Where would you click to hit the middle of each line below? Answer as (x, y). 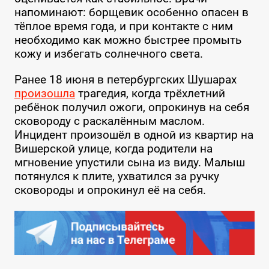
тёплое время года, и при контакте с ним (123, 26)
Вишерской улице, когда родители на (113, 148)
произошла (44, 93)
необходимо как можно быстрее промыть (128, 40)
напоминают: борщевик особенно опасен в (131, 13)
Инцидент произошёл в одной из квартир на (134, 134)
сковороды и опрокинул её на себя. (111, 190)
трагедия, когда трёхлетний (150, 93)
